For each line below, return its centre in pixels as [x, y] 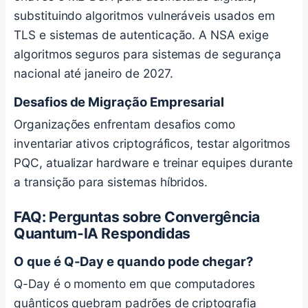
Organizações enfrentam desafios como [125, 124]
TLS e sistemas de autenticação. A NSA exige [141, 34]
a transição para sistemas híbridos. [111, 182]
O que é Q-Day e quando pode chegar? [134, 261]
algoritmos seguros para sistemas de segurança [147, 54]
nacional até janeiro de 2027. [93, 73]
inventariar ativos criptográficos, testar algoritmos [152, 144]
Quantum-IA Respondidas [102, 234]
